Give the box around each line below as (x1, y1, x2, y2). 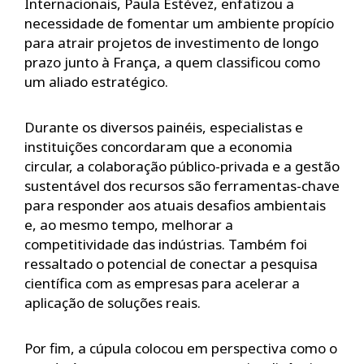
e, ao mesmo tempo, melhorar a (24, 214, 233, 234)
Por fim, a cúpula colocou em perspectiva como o (24, 338, 337, 357)
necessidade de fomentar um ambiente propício (24, 13, 334, 32)
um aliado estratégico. (24, 71, 168, 91)
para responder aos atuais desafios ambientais (24, 195, 326, 214)
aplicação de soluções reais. (24, 292, 201, 312)
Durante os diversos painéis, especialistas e (24, 117, 303, 136)
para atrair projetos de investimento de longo (24, 32, 318, 52)
